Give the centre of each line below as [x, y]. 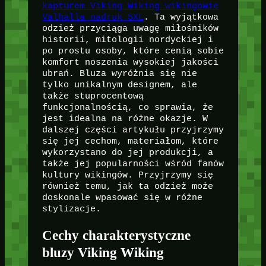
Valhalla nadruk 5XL [93, 18]
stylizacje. [71, 209]
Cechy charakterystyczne [116, 235]
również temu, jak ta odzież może [127, 187]
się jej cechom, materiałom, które [130, 142]
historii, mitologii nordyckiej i [127, 40]
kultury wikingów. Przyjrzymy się [127, 175]
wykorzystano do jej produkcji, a [127, 153]
